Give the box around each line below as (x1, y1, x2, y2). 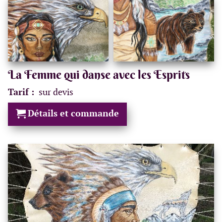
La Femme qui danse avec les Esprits (8, 67, 190, 82)
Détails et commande (28, 108, 119, 119)
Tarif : (8, 86, 37, 98)
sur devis (39, 86, 73, 98)
